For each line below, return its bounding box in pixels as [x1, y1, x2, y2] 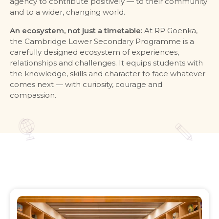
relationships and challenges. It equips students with [10, 58, 203, 68]
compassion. [10, 90, 56, 100]
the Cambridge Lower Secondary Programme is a [10, 37, 194, 46]
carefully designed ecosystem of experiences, [10, 47, 179, 57]
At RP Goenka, [142, 26, 197, 36]
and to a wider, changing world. [10, 7, 125, 17]
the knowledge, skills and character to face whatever [10, 69, 205, 79]
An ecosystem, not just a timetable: [10, 26, 142, 36]
